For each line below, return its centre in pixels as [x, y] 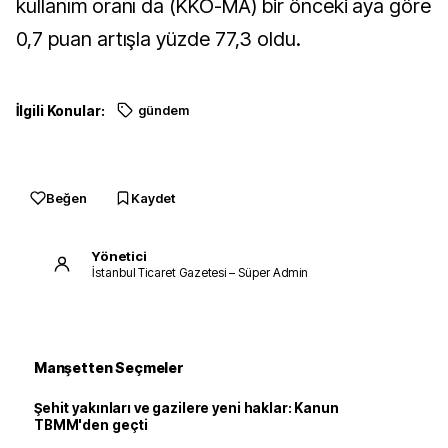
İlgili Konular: [60, 110]
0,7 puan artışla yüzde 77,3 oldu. [158, 39]
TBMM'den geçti [91, 425]
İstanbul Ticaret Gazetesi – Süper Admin [200, 272]
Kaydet [153, 198]
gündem [163, 110]
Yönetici [119, 255]
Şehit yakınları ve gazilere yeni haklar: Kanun [186, 408]
